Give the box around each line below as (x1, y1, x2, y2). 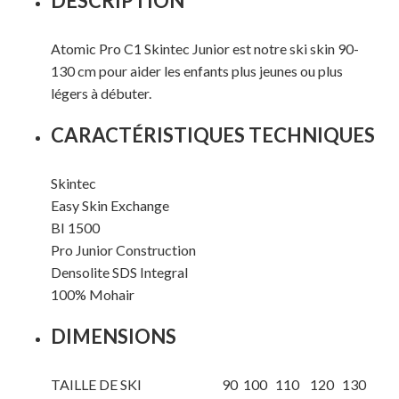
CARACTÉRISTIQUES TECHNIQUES (50, 123, 375, 148)
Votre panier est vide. (87, 330, 312, 360)
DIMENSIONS (50, 324, 176, 349)
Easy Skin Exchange (50, 197, 169, 215)
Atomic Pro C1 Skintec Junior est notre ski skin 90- (50, 40, 359, 58)
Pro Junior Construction (50, 241, 196, 259)
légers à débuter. (50, 85, 151, 102)
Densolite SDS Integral (50, 264, 188, 281)
